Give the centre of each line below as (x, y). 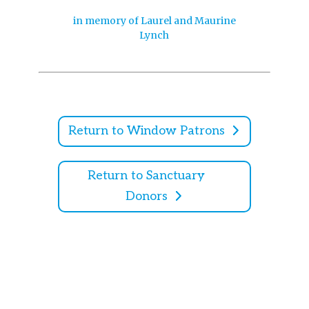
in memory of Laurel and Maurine (154, 21)
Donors (146, 197)
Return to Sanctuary (147, 176)
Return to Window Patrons (146, 131)
